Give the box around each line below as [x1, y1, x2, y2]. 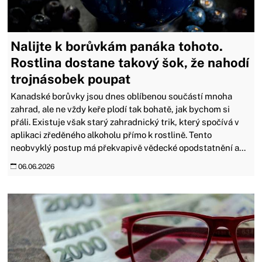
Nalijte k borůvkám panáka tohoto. [11, 38, 223, 54]
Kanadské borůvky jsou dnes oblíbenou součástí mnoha [11, 91, 233, 101]
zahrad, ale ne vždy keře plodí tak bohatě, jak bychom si [11, 104, 230, 114]
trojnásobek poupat [11, 71, 131, 87]
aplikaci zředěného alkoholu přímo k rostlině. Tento [11, 129, 212, 140]
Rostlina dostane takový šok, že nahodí [11, 54, 250, 70]
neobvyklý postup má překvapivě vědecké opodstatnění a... [11, 142, 246, 153]
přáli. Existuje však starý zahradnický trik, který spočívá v [11, 116, 240, 127]
